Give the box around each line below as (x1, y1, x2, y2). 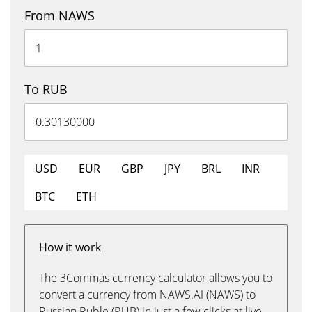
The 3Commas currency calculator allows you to (39, 270, 272, 286)
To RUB (24, 81, 68, 97)
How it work (39, 240, 101, 255)
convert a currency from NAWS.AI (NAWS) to (39, 287, 256, 302)
